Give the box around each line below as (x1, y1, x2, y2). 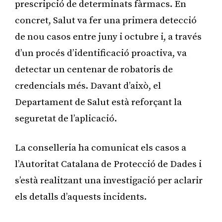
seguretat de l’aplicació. (15, 112, 117, 124)
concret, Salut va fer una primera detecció (15, 14, 197, 26)
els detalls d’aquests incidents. (15, 191, 147, 203)
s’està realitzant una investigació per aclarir (15, 174, 203, 186)
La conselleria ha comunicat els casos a (15, 142, 186, 154)
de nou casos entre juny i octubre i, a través (15, 31, 202, 43)
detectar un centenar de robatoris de (15, 63, 173, 75)
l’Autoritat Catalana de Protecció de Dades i (15, 158, 202, 170)
